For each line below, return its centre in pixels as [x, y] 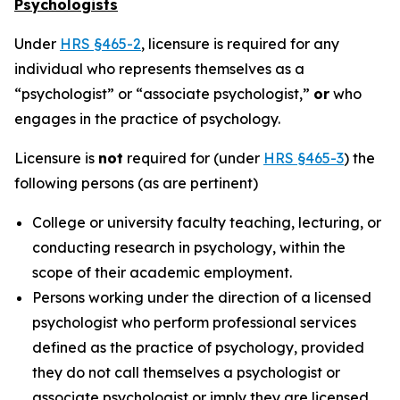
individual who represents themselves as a [159, 69]
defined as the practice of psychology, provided [198, 347]
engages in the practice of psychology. [147, 119]
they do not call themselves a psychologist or [186, 372]
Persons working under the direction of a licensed [202, 297]
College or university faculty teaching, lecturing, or [207, 222]
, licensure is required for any [240, 44]
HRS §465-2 [100, 44]
